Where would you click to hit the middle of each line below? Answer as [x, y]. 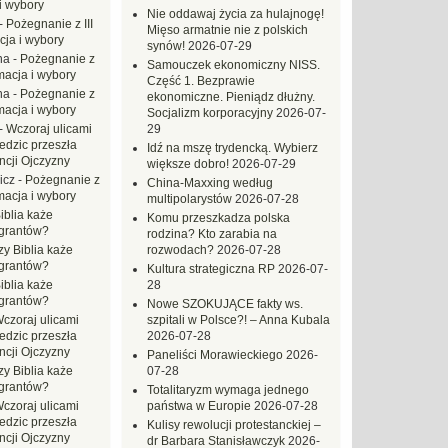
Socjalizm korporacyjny [210, 113]
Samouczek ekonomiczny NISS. [233, 65]
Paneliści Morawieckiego [215, 355]
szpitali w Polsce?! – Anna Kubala [238, 320]
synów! [166, 46]
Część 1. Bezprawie [201, 81]
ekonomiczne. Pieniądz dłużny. [231, 97]
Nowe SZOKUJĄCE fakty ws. [225, 304]
